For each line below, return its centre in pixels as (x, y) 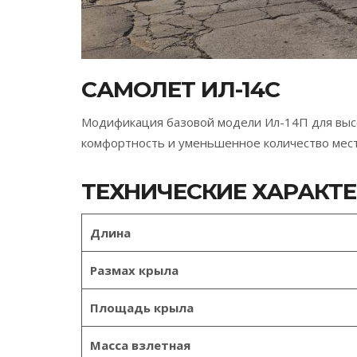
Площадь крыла (142, 308)
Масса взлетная (140, 345)
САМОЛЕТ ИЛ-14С (180, 89)
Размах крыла (134, 270)
